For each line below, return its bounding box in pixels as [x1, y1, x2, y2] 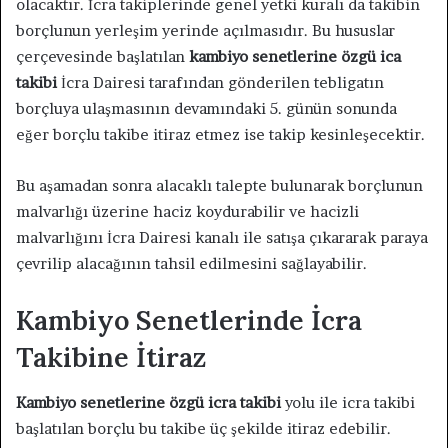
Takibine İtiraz [16, 340, 206, 375]
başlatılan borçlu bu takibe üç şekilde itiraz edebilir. [16, 418, 391, 438]
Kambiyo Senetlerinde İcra [16, 303, 362, 338]
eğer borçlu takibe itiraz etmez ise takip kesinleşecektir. [16, 125, 425, 145]
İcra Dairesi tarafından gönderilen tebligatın [57, 73, 384, 93]
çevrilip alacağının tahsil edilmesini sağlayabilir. [16, 254, 367, 274]
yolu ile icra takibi [281, 392, 415, 412]
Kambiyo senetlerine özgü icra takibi [16, 392, 281, 412]
